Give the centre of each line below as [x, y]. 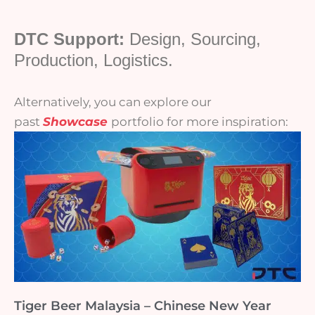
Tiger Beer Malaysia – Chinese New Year [143, 306]
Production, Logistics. [94, 60]
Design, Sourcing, [195, 39]
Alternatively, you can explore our [113, 102]
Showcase [75, 121]
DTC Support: [72, 39]
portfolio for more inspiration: [201, 121]
